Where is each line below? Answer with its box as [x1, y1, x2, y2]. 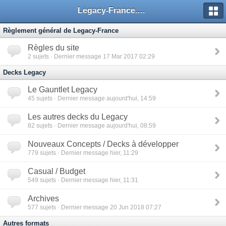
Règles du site [28, 43, 79, 52]
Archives [28, 194, 59, 203]
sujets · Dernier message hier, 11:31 [38, 177, 138, 183]
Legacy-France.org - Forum [137, 6, 145, 15]
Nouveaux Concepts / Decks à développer [28, 140, 179, 148]
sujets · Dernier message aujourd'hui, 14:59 [35, 95, 156, 101]
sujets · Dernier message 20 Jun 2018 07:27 [38, 204, 161, 210]
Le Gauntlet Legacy [28, 85, 97, 94]
